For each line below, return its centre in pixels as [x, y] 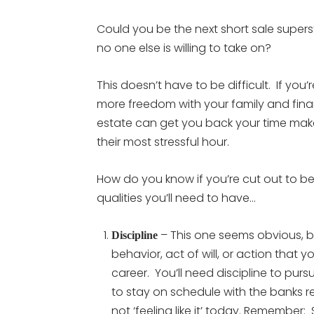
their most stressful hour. [163, 142]
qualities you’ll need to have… [176, 198]
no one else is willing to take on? [184, 48]
